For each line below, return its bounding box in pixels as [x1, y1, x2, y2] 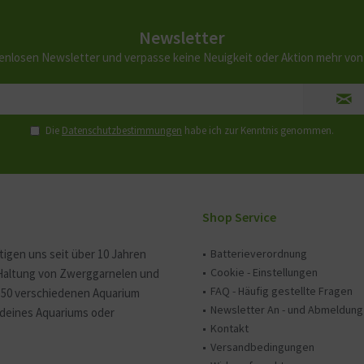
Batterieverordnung [210, 246, 307, 261]
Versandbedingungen [210, 340, 314, 354]
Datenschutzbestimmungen [62, 123, 182, 137]
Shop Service [202, 209, 276, 225]
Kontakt [210, 321, 249, 336]
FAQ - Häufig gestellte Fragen [210, 284, 353, 298]
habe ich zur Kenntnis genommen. [182, 123, 334, 137]
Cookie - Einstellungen [210, 265, 318, 279]
